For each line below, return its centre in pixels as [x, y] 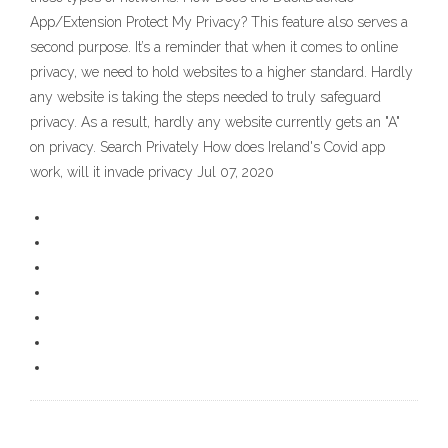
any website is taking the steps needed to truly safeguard [205, 97]
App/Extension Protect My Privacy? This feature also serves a [219, 22]
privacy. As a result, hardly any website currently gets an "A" [215, 122]
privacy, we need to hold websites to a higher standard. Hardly [221, 72]
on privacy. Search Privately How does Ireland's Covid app [207, 147]
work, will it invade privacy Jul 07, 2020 [152, 172]
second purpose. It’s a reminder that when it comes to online [214, 47]
